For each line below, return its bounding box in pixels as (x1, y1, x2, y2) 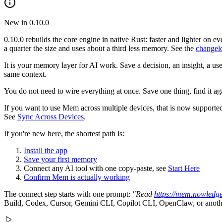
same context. (4, 70, 47, 79)
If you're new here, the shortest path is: (4, 129, 124, 138)
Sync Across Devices (17, 112, 84, 121)
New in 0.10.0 (4, 18, 49, 27)
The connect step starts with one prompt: (4, 190, 132, 199)
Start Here (168, 164, 200, 173)
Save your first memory (24, 155, 97, 164)
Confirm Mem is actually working (24, 173, 130, 182)
